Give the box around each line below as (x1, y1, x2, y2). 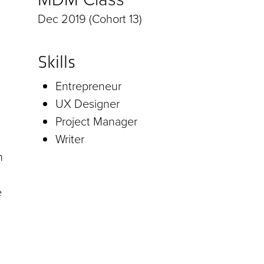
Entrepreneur (55, 77, 121, 95)
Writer (55, 130, 84, 148)
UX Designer (55, 95, 120, 113)
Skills (38, 51, 75, 73)
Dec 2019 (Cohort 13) (38, 10, 142, 28)
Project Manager (55, 113, 137, 131)
